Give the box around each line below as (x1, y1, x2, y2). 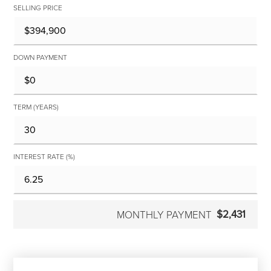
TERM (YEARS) (13, 102, 59, 112)
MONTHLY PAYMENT (116, 207, 212, 221)
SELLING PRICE (13, 2, 63, 13)
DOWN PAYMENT (13, 52, 68, 62)
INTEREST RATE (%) (13, 151, 76, 162)
